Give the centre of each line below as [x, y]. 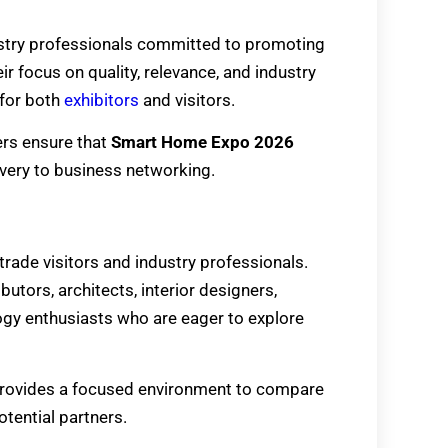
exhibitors [103, 99]
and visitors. [189, 99]
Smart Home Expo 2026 [202, 142]
